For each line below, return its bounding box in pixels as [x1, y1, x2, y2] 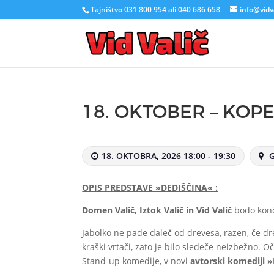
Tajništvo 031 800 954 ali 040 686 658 [91, 4, 221, 15]
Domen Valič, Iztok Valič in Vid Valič [82, 204, 232, 216]
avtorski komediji [190, 255, 265, 267]
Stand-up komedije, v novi [82, 255, 191, 267]
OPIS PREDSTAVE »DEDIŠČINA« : [82, 182, 218, 193]
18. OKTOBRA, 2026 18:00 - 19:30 [102, 150, 236, 161]
